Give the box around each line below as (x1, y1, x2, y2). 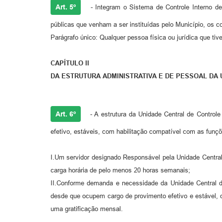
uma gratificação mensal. (51, 205, 123, 213)
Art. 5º (55, 3, 76, 11)
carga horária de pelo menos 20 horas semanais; (51, 166, 190, 174)
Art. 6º (55, 110, 76, 118)
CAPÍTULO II (51, 59, 89, 67)
